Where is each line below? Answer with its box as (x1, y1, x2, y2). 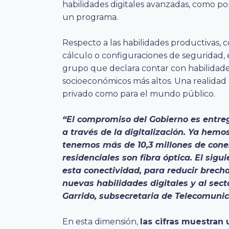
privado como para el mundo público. (62, 88, 215, 99)
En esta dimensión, (62, 216, 140, 226)
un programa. (62, 12, 118, 22)
